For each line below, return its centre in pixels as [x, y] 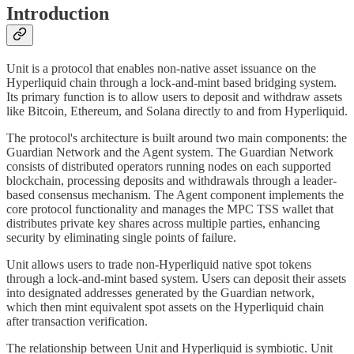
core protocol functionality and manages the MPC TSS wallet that [170, 209]
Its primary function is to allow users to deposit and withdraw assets [174, 96]
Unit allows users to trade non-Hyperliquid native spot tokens [159, 264]
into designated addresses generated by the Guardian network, [160, 292]
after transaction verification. [77, 321]
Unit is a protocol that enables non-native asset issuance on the [161, 68]
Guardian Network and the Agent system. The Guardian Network [170, 152]
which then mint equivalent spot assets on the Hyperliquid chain [165, 307]
